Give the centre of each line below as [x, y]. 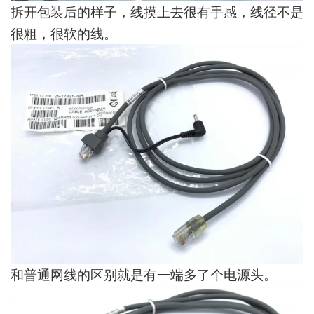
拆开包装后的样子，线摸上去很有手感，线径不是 [157, 11]
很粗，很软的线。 [64, 33]
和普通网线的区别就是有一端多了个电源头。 [144, 274]
